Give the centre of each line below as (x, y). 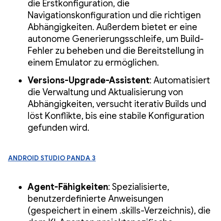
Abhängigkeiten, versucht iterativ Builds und (117, 104)
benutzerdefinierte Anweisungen (95, 199)
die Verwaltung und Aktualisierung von (105, 92)
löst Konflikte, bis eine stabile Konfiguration (116, 116)
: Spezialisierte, (139, 187)
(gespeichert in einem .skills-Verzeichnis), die (119, 211)
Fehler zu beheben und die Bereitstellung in (116, 51)
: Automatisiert (180, 81)
